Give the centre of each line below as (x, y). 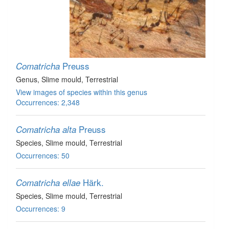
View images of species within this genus (82, 92)
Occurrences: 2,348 (48, 102)
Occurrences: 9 (41, 209)
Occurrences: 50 (43, 155)
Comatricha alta (46, 129)
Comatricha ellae (48, 182)
